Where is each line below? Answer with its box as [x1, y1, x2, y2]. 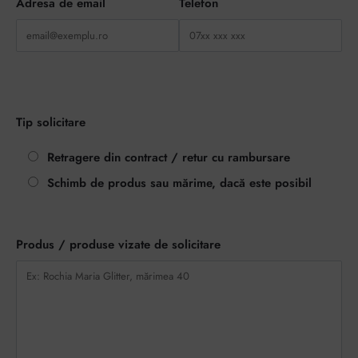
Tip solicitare [16, 113, 86, 131]
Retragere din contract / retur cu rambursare [46, 148, 290, 166]
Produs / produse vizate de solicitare [16, 235, 221, 253]
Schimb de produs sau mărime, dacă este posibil [46, 174, 312, 193]
